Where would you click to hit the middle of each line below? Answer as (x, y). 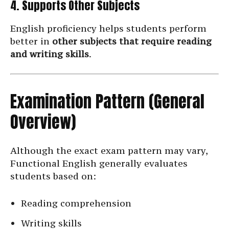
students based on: (53, 176)
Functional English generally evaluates (99, 164)
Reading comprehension (76, 203)
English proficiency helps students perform (108, 29)
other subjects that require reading (132, 41)
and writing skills (50, 54)
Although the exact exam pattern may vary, (109, 151)
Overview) (43, 122)
